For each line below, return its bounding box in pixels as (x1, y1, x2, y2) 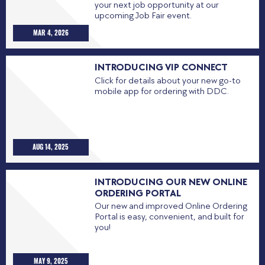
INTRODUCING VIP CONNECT (94, 62, 228, 74)
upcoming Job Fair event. (94, 9, 192, 21)
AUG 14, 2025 (33, 141, 69, 151)
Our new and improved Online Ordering (94, 201, 247, 212)
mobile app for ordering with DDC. (94, 86, 229, 98)
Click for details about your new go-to (94, 75, 241, 87)
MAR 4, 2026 (33, 27, 69, 37)
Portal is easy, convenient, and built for (94, 211, 244, 223)
